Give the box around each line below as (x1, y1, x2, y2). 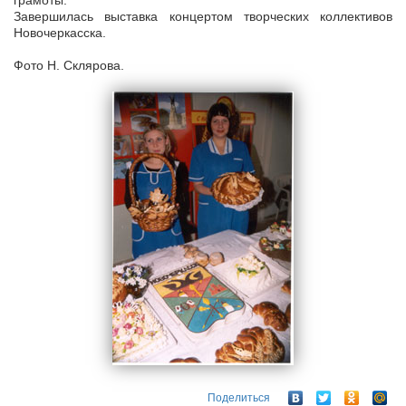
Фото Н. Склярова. (14, 58, 124, 73)
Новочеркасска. (14, 25, 106, 41)
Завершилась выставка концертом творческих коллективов (14, 9, 392, 24)
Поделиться (208, 391, 270, 404)
